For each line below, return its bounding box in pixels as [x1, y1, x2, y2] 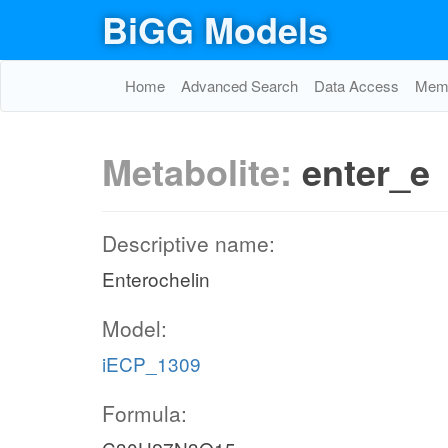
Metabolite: [102, 145, 302, 197]
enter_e [302, 145, 430, 197]
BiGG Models [102, 3, 328, 55]
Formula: [102, 398, 187, 428]
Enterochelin [102, 265, 210, 292]
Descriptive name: [102, 228, 275, 258]
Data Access [314, 75, 399, 96]
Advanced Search [181, 75, 298, 96]
